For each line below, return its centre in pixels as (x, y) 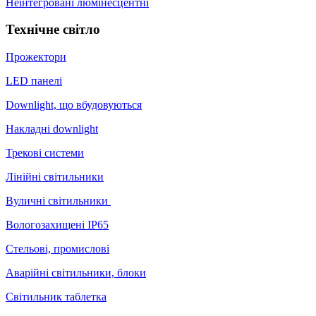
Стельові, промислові (57, 248)
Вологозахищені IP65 (57, 224)
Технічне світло (53, 30)
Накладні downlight (52, 128)
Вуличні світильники (58, 200)
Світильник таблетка (56, 296)
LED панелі (34, 80)
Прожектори (36, 56)
